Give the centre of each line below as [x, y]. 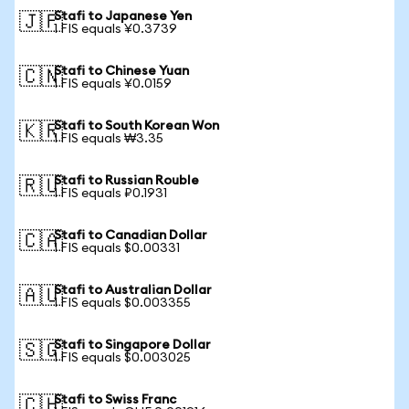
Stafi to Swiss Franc [115, 400]
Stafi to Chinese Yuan [121, 71]
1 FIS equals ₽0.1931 [110, 194]
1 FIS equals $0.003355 [122, 303]
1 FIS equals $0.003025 [122, 358]
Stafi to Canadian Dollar [131, 236]
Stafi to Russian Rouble [126, 181]
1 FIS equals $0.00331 [117, 248]
